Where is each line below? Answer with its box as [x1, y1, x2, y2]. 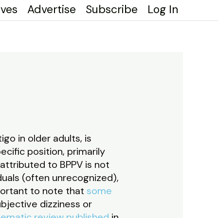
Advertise [27, 2, 76, 17]
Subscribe [86, 2, 138, 17]
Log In [147, 2, 178, 17]
